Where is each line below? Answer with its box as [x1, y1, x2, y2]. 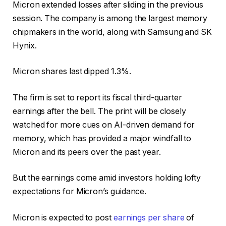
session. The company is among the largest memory [13, 13, 208, 23]
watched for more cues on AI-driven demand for [13, 120, 195, 130]
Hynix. [13, 40, 37, 50]
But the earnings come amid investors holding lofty [13, 173, 201, 183]
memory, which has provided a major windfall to [13, 133, 192, 143]
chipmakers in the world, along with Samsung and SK [13, 27, 212, 37]
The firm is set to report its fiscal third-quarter [13, 92, 183, 102]
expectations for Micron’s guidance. [13, 187, 147, 197]
